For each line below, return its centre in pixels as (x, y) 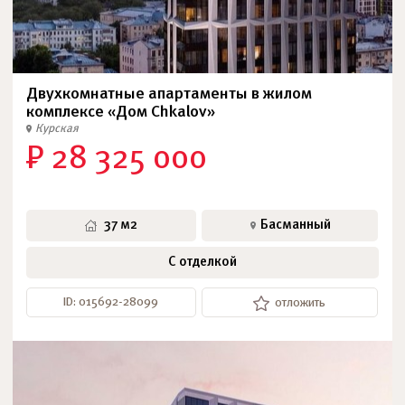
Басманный (296, 225)
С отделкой (202, 262)
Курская (57, 129)
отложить (300, 303)
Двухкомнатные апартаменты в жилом (169, 94)
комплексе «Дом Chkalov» (121, 113)
